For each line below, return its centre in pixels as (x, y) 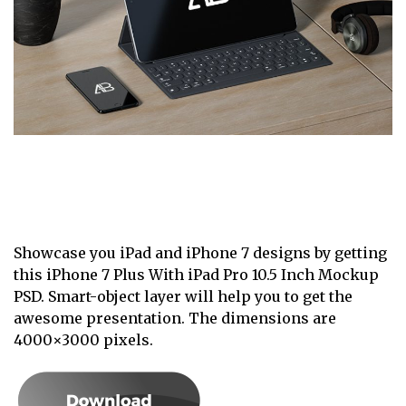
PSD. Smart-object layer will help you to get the (183, 296)
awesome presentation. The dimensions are (175, 318)
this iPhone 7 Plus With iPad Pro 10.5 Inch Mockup (196, 274)
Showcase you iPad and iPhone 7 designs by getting (200, 252)
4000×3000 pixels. (83, 339)
